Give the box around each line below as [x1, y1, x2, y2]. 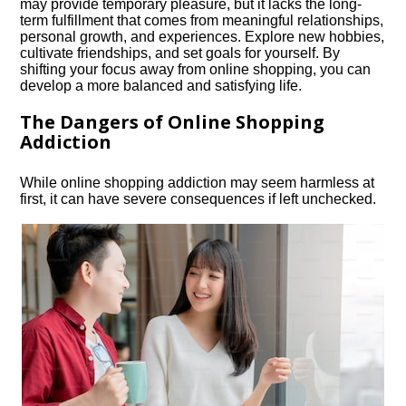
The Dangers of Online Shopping [20, 110, 325, 134]
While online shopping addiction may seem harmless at [20, 175, 375, 190]
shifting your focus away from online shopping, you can [20, 62, 372, 77]
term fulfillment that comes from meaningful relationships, [20, 13, 384, 28]
